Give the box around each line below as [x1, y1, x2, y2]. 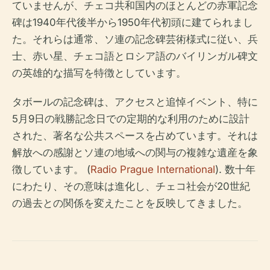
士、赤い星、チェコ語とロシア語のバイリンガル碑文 [12, 50, 258, 63]
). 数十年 [215, 163, 256, 176]
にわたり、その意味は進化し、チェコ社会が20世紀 [12, 180, 250, 193]
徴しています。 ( [12, 163, 90, 176]
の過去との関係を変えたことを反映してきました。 [12, 197, 248, 210]
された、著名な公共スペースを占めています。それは [12, 130, 258, 142]
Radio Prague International [90, 163, 215, 176]
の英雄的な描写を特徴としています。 [12, 67, 186, 80]
